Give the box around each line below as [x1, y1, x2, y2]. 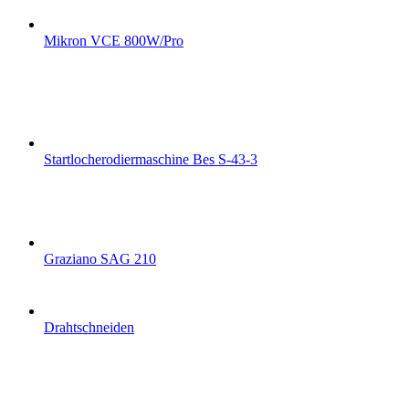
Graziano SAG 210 [44, 250, 156, 267]
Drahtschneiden [44, 319, 134, 335]
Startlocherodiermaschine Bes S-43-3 [44, 151, 257, 167]
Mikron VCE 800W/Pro [44, 32, 184, 48]
